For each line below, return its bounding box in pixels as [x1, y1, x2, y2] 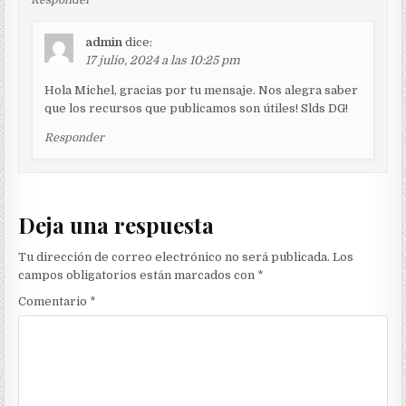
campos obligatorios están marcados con [18, 268, 258, 283]
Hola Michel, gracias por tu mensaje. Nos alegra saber [44, 83, 359, 98]
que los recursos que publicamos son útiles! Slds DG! [44, 101, 349, 116]
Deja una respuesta [18, 209, 215, 239]
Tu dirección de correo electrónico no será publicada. [18, 250, 331, 265]
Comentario [18, 295, 91, 309]
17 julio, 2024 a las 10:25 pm [85, 53, 241, 68]
